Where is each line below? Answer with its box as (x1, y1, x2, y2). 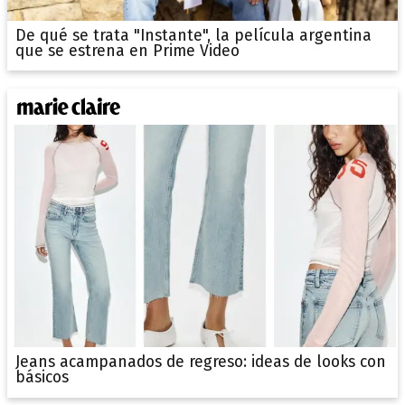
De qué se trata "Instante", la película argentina (14, 25, 372, 45)
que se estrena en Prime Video (14, 41, 240, 61)
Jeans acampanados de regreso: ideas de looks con (14, 352, 386, 372)
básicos (14, 367, 69, 387)
